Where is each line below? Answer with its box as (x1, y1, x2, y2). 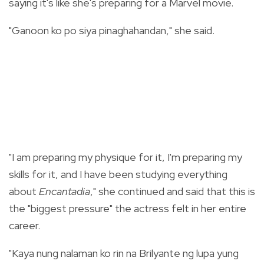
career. (9, 218, 42, 232)
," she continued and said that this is (90, 184, 255, 198)
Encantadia (39, 184, 90, 198)
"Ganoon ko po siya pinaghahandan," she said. (9, 23, 217, 37)
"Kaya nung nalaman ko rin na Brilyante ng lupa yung (9, 246, 239, 260)
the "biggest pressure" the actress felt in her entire (9, 201, 246, 215)
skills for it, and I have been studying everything (9, 167, 227, 181)
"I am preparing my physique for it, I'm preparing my (9, 150, 242, 164)
